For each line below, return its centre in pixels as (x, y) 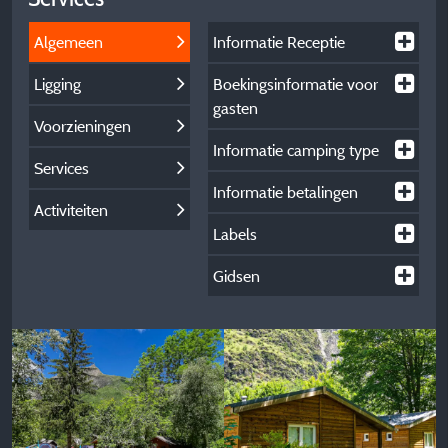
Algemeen (68, 42)
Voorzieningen (82, 126)
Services (61, 168)
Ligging (57, 84)
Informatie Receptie (279, 42)
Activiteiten (71, 210)
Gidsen (237, 276)
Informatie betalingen (286, 192)
